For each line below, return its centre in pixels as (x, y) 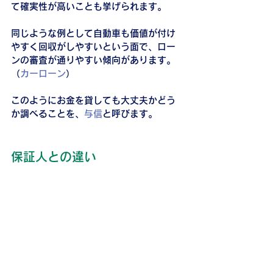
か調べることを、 (48, 113)
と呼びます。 (130, 113)
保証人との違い (54, 156)
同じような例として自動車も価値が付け (93, 33)
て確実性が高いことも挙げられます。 (89, 6)
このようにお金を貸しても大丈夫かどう (93, 100)
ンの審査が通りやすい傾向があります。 (93, 60)
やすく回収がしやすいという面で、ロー (93, 46)
